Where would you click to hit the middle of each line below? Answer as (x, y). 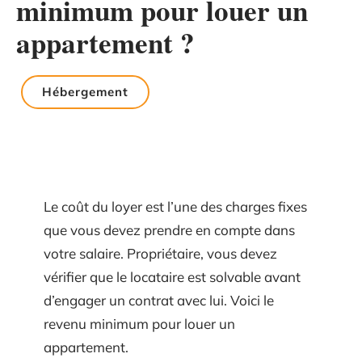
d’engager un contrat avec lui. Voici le (159, 300)
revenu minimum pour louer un (139, 324)
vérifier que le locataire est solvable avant (172, 277)
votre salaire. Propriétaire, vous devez (160, 253)
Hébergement (85, 92)
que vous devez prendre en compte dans (169, 230)
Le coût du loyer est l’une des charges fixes (175, 206)
